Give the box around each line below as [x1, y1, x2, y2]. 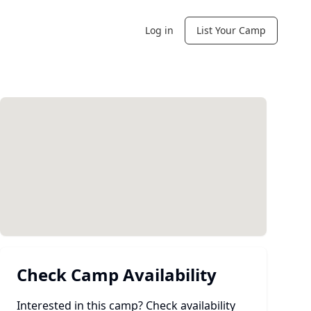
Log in [145, 24, 174, 37]
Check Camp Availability [17, 263, 217, 286]
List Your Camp [196, 24, 266, 37]
